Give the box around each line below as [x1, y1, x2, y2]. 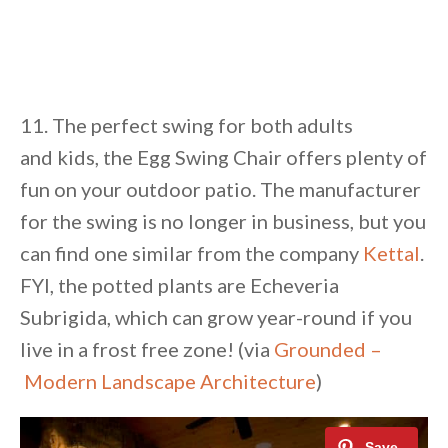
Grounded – [274, 337, 382, 362]
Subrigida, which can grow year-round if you [20, 305, 412, 330]
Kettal [363, 241, 420, 266]
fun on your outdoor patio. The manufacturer [20, 177, 421, 202]
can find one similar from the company [20, 241, 363, 266]
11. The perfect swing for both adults [20, 113, 353, 138]
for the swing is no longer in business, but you [20, 209, 426, 234]
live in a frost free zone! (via [20, 337, 274, 362]
